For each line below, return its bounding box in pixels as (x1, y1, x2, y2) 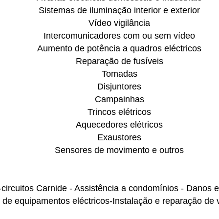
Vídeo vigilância (88, 18, 150, 28)
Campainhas (94, 94, 144, 104)
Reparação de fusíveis (75, 56, 163, 66)
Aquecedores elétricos (76, 120, 163, 130)
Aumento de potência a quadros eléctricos (37, 44, 201, 53)
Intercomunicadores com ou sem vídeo (44, 31, 195, 41)
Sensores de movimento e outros (55, 145, 184, 155)
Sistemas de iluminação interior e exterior (39, 5, 200, 15)
